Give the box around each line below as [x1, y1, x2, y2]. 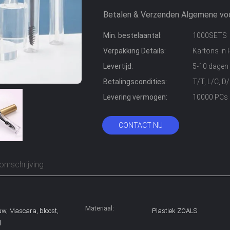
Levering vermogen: [103, 93, 167, 101]
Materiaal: [85, 204, 114, 212]
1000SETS [193, 31, 227, 40]
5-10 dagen [193, 62, 228, 70]
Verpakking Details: [103, 47, 166, 55]
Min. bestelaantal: [103, 31, 162, 40]
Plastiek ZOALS [152, 207, 197, 215]
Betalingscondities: [103, 78, 167, 86]
